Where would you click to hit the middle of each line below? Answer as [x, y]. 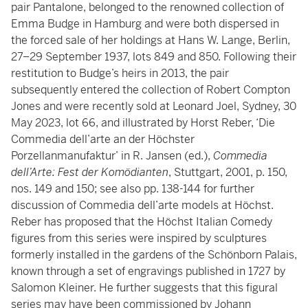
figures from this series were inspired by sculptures [139, 238]
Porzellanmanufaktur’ [65, 156]
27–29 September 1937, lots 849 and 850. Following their [154, 57]
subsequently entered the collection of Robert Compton [151, 90]
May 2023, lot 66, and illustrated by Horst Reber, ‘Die [143, 123]
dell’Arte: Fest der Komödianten [90, 172]
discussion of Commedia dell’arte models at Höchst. [142, 205]
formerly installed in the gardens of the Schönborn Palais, [154, 255]
